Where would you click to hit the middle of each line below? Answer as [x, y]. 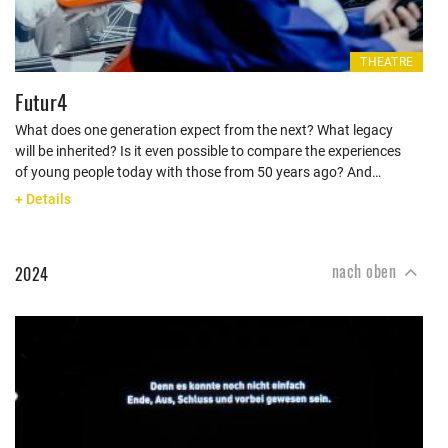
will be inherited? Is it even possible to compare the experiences [208, 151]
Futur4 [41, 101]
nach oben [366, 271]
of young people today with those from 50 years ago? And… [198, 172]
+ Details [43, 199]
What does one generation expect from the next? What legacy [204, 130]
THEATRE [386, 62]
